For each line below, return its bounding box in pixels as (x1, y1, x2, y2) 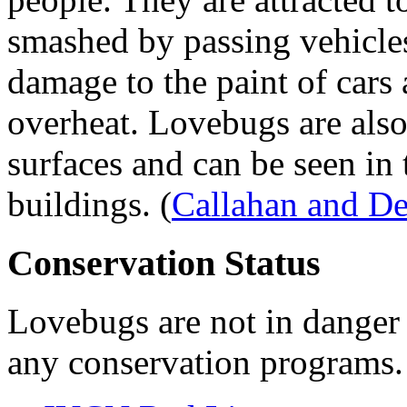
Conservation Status (7, 242, 321, 283)
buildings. (7, 184, 160, 223)
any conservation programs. (7, 342, 403, 382)
